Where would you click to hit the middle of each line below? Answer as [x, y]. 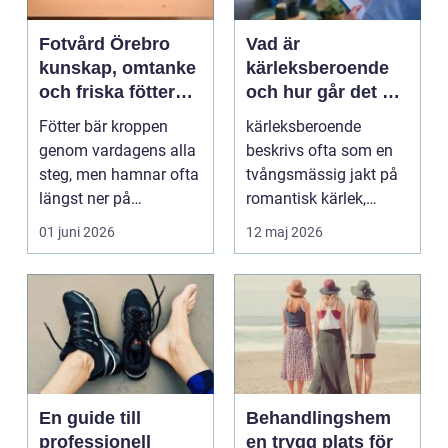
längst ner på [85, 198]
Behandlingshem [318, 417]
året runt [75, 115]
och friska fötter [107, 91]
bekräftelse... [291, 246]
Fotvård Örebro [104, 43]
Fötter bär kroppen [103, 126]
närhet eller [285, 222]
